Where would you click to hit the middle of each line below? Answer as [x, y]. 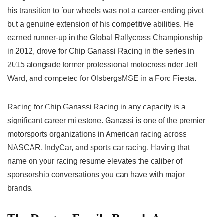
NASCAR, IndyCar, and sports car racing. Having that [99, 148]
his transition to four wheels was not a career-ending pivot [106, 11]
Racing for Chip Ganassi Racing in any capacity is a [96, 107]
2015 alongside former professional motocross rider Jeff [102, 65]
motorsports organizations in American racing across [97, 134]
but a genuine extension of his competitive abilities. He [101, 24]
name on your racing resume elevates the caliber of [95, 161]
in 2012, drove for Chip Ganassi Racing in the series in [101, 51]
